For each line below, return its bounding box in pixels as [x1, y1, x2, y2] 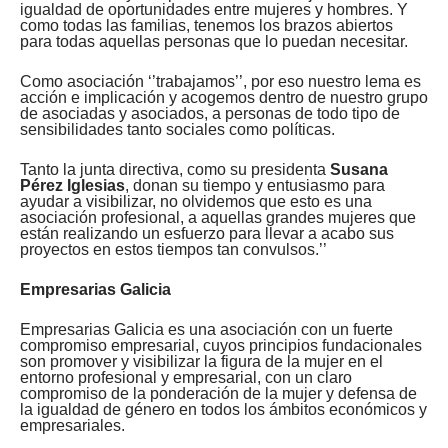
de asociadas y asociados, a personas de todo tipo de [20, 104, 400, 122]
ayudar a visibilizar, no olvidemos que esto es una [20, 192, 372, 210]
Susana [330, 160, 388, 178]
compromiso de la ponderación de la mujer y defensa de [20, 384, 417, 402]
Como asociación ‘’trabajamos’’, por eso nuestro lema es [20, 72, 421, 90]
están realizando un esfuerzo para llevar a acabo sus [20, 224, 394, 242]
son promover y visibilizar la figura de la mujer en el [20, 352, 383, 370]
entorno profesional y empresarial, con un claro [20, 368, 352, 386]
